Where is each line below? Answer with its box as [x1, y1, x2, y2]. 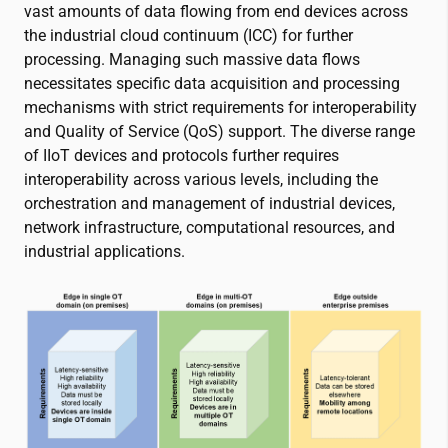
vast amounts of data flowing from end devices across [24, 2, 408, 22]
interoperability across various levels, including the [24, 170, 378, 190]
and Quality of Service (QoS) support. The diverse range [24, 122, 415, 142]
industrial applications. [24, 242, 185, 262]
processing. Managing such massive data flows [24, 50, 360, 70]
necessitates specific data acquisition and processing [24, 74, 400, 94]
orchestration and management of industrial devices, [24, 194, 395, 214]
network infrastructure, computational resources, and [24, 218, 395, 238]
